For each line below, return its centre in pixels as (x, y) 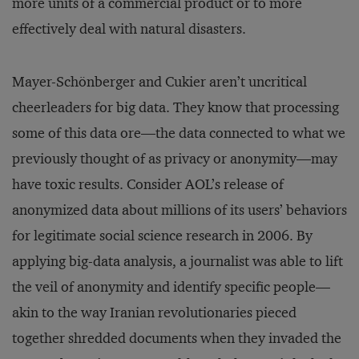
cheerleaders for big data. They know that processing (175, 107)
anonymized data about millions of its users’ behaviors (179, 210)
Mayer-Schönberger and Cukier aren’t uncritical (159, 82)
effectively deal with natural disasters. (129, 29)
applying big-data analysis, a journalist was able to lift (177, 261)
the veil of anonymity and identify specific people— (171, 287)
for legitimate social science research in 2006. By (162, 236)
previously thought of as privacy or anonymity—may (175, 159)
